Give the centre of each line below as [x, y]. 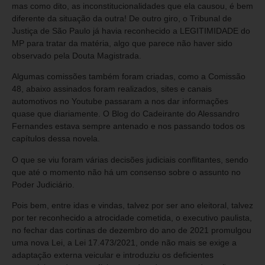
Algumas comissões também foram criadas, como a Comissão [129, 77]
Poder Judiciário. [43, 184]
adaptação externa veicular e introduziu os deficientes [113, 255]
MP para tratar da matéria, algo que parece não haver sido [122, 43]
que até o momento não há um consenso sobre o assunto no [126, 172]
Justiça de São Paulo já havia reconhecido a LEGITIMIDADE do [131, 31]
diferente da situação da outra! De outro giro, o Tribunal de [122, 19]
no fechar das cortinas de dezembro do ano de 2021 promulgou [132, 230]
